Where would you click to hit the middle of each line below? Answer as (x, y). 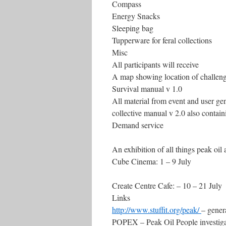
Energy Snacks (136, 16)
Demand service (138, 125)
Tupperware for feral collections (162, 40)
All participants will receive (155, 64)
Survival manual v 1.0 (147, 89)
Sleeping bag (133, 28)
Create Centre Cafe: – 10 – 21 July (167, 185)
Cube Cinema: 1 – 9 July (152, 161)
